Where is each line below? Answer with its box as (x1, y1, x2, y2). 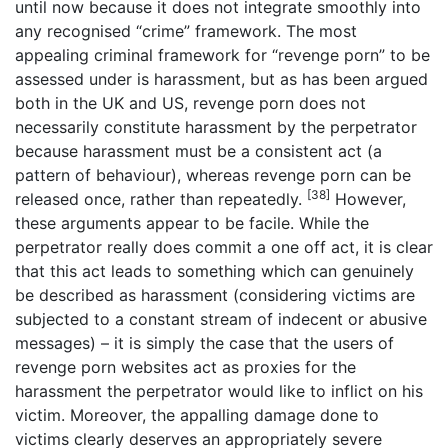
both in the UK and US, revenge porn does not (15, 92, 366, 113)
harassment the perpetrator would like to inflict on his (15, 380, 423, 401)
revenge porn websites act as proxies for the (15, 356, 356, 377)
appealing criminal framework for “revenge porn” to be (15, 44, 430, 65)
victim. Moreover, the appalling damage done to (15, 404, 379, 425)
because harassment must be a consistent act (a (15, 140, 382, 161)
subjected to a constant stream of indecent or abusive (15, 308, 427, 329)
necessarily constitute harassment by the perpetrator (15, 116, 417, 137)
